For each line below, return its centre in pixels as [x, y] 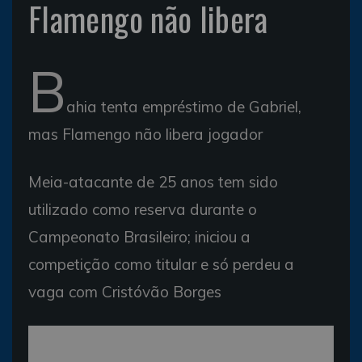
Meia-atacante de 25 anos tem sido [153, 181]
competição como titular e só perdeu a [161, 264]
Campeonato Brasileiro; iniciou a [139, 236]
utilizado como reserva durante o [143, 209]
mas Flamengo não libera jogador [145, 134]
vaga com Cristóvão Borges [125, 291]
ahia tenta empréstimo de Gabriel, [184, 106]
